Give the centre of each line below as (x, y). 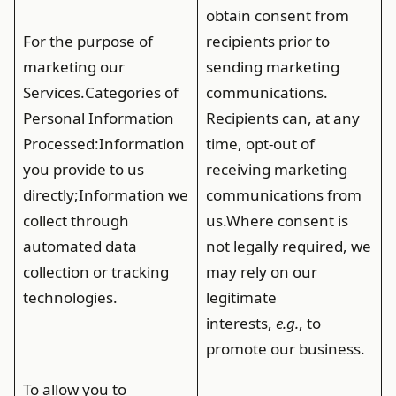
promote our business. (285, 349)
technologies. (70, 297)
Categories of (131, 92)
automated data (80, 246)
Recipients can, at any (282, 118)
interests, (240, 323)
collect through (76, 221)
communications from (283, 195)
